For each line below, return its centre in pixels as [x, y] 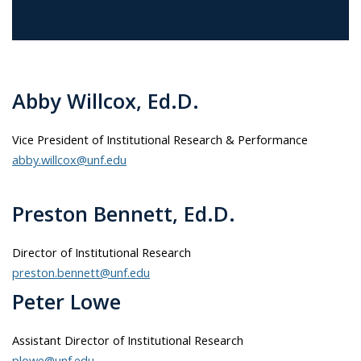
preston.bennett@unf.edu [81, 272]
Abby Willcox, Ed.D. [106, 101]
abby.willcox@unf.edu [69, 160]
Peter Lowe [70, 302]
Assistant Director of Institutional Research [128, 340]
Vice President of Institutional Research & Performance [160, 140]
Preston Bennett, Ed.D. [124, 213]
